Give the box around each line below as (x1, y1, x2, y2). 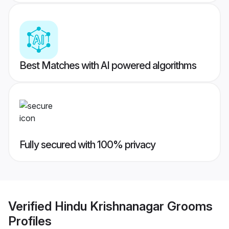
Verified (8, 198, 55, 214)
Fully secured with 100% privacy (19, 139, 155, 151)
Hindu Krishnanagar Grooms (55, 198, 213, 214)
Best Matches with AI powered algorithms (19, 59, 196, 72)
